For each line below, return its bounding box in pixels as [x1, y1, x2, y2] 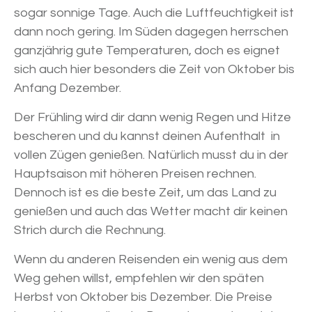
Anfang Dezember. [14, 81, 121, 95]
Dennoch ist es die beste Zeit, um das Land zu [14, 186, 276, 200]
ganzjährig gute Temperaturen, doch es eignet [14, 44, 280, 58]
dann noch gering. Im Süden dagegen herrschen [14, 25, 288, 39]
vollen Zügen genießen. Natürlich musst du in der [14, 148, 288, 162]
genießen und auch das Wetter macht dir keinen [14, 205, 288, 219]
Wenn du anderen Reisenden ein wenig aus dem [14, 253, 288, 267]
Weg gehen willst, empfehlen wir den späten [14, 272, 264, 286]
